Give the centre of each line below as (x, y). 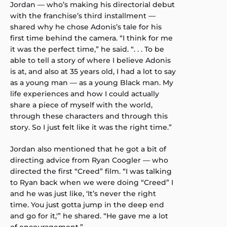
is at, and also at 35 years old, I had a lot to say (93, 72)
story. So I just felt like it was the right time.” (91, 127)
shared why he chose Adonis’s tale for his (86, 27)
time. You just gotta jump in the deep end (87, 205)
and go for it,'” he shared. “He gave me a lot (89, 216)
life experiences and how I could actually (85, 94)
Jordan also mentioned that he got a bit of (88, 149)
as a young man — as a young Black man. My (92, 83)
